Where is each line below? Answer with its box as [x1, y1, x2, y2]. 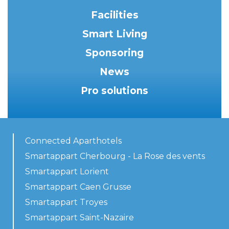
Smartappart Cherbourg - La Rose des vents [25, 151, 205, 162]
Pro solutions [81, 85, 148, 97]
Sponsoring [85, 47, 144, 59]
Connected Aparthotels [25, 136, 122, 146]
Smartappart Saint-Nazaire [25, 213, 134, 223]
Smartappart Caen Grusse [25, 182, 131, 192]
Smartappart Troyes [25, 197, 107, 208]
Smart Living [82, 28, 147, 40]
